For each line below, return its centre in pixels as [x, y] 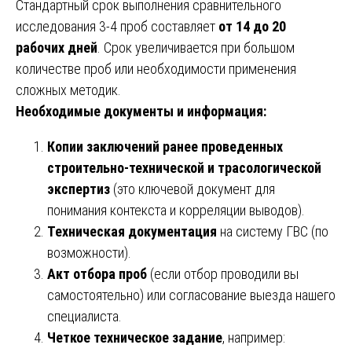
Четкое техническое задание [135, 337]
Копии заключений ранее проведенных [165, 146]
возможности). [89, 252]
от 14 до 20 [252, 26]
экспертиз [79, 189]
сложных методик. [68, 90]
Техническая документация [132, 231]
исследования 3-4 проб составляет [117, 26]
